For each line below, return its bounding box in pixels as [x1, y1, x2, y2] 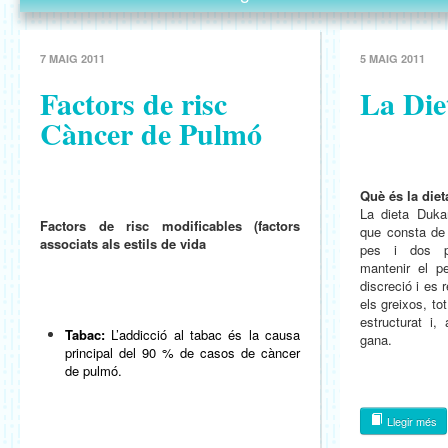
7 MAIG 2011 [40, 51, 105, 66]
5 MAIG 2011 [360, 51, 425, 66]
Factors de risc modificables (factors [40, 216, 300, 235]
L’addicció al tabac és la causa [111, 325, 301, 344]
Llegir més [384, 413, 437, 429]
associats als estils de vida [40, 234, 206, 253]
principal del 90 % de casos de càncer [65, 343, 300, 362]
